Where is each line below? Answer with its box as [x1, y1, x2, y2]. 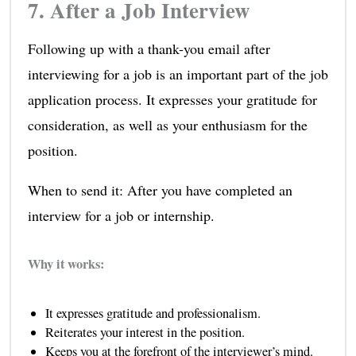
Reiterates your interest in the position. [44, 323, 245, 342]
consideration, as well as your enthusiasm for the [27, 115, 308, 135]
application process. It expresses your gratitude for [27, 90, 317, 110]
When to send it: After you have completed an [27, 180, 292, 200]
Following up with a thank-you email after [27, 39, 270, 59]
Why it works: [27, 254, 104, 274]
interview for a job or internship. [27, 206, 215, 226]
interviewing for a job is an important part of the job [27, 64, 328, 84]
